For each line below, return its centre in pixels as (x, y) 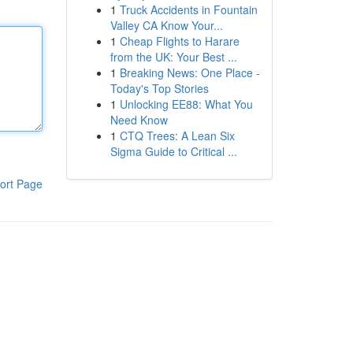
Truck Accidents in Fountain (188, 9)
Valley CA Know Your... (166, 25)
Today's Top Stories (159, 88)
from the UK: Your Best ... (173, 57)
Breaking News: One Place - (190, 72)
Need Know (139, 120)
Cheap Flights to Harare (179, 41)
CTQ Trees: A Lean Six (177, 136)
